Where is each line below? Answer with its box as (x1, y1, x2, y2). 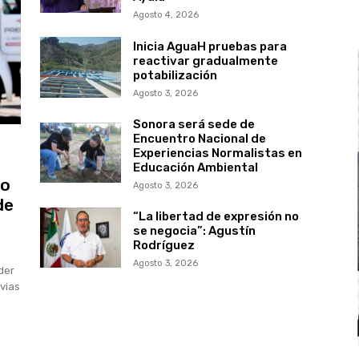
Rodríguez (132, 238, 195, 253)
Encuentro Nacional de (132, 131, 266, 146)
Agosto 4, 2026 (132, 10, 199, 21)
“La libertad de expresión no (132, 209, 299, 224)
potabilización (132, 67, 217, 83)
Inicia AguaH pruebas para (132, 38, 287, 54)
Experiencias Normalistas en (132, 145, 302, 160)
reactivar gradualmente (132, 53, 278, 68)
